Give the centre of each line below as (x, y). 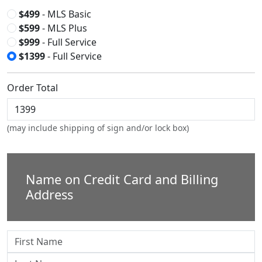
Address (49, 194)
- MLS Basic (65, 14)
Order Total (32, 88)
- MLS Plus (63, 28)
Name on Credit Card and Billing (122, 179)
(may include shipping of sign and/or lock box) (98, 128)
